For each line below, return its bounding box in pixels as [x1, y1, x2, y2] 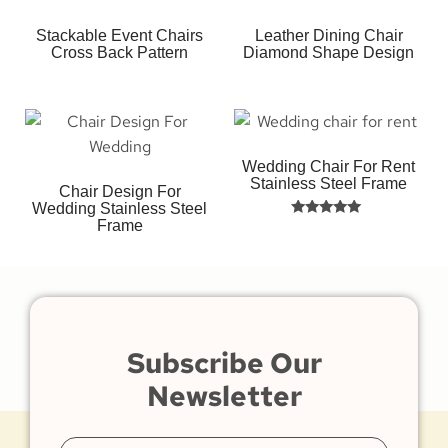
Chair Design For [58, 183, 181, 201]
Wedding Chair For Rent [242, 158, 415, 176]
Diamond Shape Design [243, 44, 414, 62]
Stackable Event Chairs [36, 27, 203, 45]
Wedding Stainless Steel [32, 200, 207, 218]
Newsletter [146, 377, 302, 416]
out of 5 [306, 245, 351, 260]
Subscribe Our [126, 344, 322, 383]
